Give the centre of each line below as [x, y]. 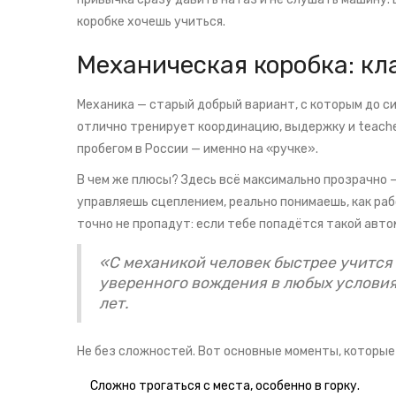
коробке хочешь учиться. [151, 22]
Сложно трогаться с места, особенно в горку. [225, 386]
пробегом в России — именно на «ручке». [198, 149]
